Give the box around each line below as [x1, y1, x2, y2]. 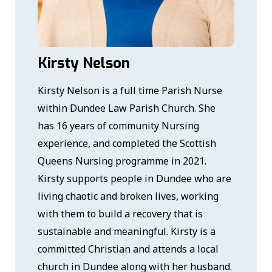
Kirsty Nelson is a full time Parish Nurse [38, 83, 223, 97]
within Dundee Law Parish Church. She [38, 101, 216, 115]
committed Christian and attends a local [38, 242, 219, 256]
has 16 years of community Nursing [38, 118, 200, 132]
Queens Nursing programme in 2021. [38, 154, 207, 168]
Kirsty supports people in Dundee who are [38, 171, 232, 185]
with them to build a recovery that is [38, 206, 203, 220]
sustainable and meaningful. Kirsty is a [38, 224, 216, 238]
